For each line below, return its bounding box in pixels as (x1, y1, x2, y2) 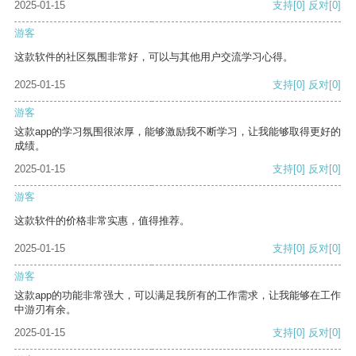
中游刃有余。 (14, 304, 76, 316)
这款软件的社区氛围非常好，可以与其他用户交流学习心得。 (14, 51, 293, 64)
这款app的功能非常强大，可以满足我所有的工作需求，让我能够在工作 (14, 289, 341, 302)
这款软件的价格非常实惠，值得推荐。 (14, 215, 190, 227)
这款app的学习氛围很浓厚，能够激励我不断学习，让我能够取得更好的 (14, 126, 341, 138)
